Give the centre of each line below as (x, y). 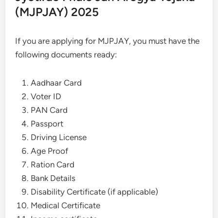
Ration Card (53, 164)
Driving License (60, 137)
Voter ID (46, 96)
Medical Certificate (66, 205)
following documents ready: (67, 54)
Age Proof (50, 151)
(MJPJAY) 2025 (57, 12)
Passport (47, 123)
